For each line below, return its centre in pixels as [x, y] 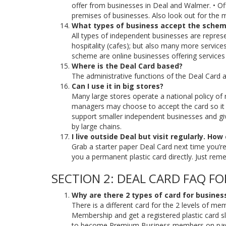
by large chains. [97, 126]
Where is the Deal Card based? [127, 66]
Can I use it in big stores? [118, 86]
